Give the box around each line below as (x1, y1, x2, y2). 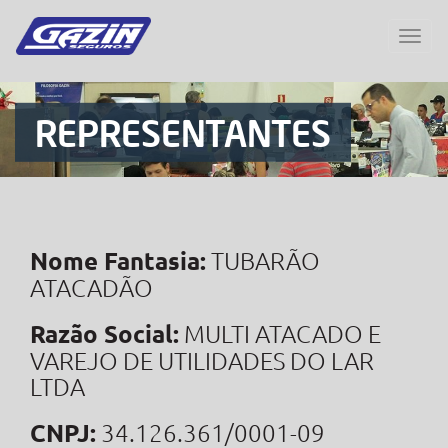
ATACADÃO (30, 272, 153, 302)
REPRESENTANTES (35, 109, 331, 155)
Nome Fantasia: (30, 245, 206, 276)
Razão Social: (30, 318, 179, 349)
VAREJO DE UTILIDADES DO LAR (30, 345, 374, 375)
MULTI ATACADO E (179, 318, 381, 348)
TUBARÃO (206, 245, 320, 275)
